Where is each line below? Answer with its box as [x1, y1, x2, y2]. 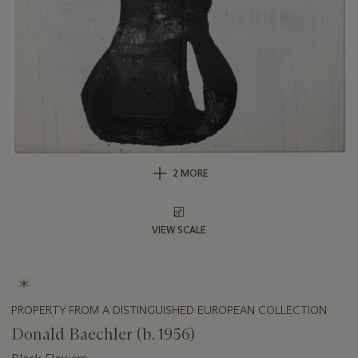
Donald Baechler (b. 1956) [11, 324, 195, 344]
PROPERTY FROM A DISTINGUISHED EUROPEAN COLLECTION [11, 303, 327, 318]
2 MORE [172, 167, 209, 180]
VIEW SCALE [152, 224, 206, 237]
